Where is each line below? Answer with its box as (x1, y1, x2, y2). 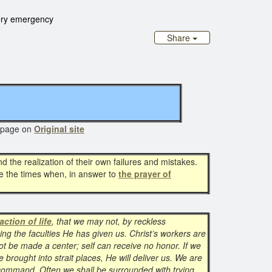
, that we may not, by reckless (52, 215, 166, 227)
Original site (34, 123, 84, 135)
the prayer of (118, 168, 171, 180)
